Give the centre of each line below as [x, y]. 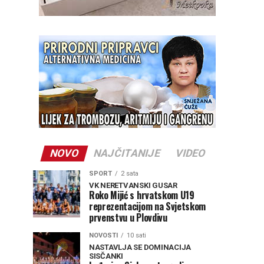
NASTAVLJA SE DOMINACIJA [140, 247]
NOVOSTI [103, 235]
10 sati [136, 235]
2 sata [130, 174]
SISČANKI [106, 256]
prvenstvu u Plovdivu [128, 217]
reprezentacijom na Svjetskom [148, 206]
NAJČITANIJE [127, 153]
